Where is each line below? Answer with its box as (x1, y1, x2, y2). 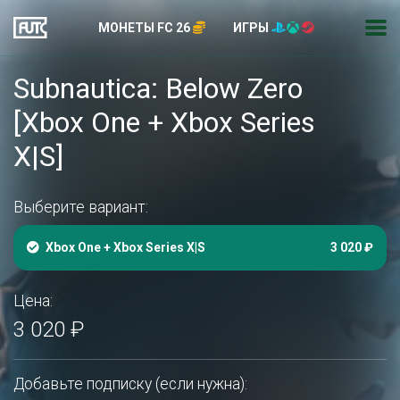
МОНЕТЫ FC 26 (98, 20, 193, 35)
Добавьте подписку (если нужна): (13, 375, 247, 393)
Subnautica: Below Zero (13, 71, 303, 105)
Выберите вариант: (13, 198, 148, 216)
